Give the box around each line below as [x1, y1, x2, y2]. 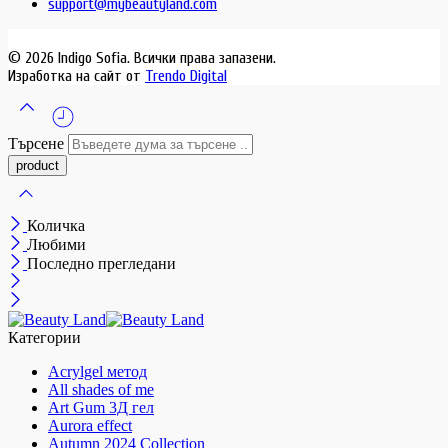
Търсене [8, 135, 68, 153]
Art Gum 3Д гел [48, 399, 154, 417]
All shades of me [48, 381, 154, 399]
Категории [8, 329, 81, 347]
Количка [27, 217, 85, 235]
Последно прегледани [27, 255, 176, 273]
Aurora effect [48, 417, 132, 435]
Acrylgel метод [48, 363, 147, 381]
